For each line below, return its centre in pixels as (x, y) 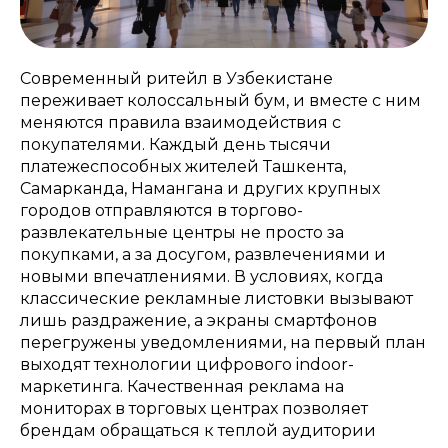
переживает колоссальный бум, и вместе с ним (220, 100)
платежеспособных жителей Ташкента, (183, 166)
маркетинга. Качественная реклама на (182, 386)
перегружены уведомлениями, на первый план (223, 342)
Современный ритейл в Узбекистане (176, 78)
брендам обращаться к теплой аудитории (198, 430)
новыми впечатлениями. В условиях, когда (201, 276)
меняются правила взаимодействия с (180, 122)
